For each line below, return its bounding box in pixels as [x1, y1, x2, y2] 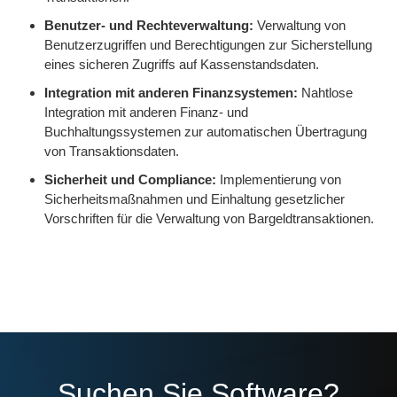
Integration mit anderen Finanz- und [44, 105, 248, 120]
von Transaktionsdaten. [44, 144, 179, 159]
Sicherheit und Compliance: [44, 172, 216, 187]
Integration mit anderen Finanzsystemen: [44, 85, 298, 100]
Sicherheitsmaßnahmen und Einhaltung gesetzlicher [44, 191, 345, 206]
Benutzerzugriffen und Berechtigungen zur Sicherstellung [44, 37, 372, 52]
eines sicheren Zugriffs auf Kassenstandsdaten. [44, 57, 319, 72]
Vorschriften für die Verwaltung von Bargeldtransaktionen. [44, 211, 374, 226]
